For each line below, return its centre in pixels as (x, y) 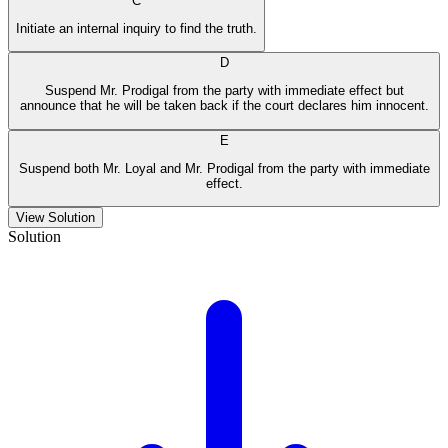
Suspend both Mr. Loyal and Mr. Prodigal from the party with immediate (224, 169)
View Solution (55, 218)
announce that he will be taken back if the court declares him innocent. (224, 106)
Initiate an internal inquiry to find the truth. (136, 28)
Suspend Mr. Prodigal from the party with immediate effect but (224, 91)
